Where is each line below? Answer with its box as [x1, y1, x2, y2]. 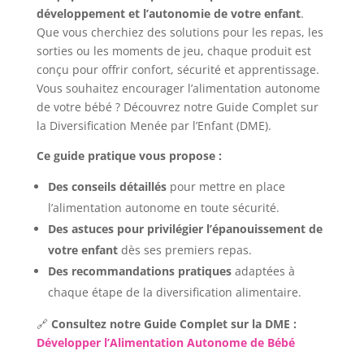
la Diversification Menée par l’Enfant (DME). [36, 117, 271, 133]
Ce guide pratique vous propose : [36, 147, 222, 163]
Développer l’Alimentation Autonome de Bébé [36, 334, 295, 350]
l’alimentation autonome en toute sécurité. [47, 199, 279, 215]
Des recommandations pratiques [47, 262, 232, 279]
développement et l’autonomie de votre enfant [36, 5, 301, 21]
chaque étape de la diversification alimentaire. [47, 284, 301, 300]
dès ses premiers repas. [117, 241, 252, 258]
